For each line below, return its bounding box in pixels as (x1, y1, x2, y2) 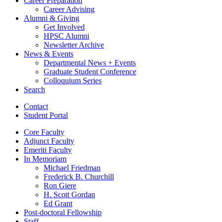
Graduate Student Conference (44, 67, 136, 76)
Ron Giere (44, 181, 76, 190)
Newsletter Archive (44, 40, 104, 49)
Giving (55, 13, 79, 22)
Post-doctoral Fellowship (24, 208, 102, 217)
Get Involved (44, 22, 85, 31)
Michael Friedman (44, 163, 101, 172)
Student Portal (24, 111, 68, 119)
